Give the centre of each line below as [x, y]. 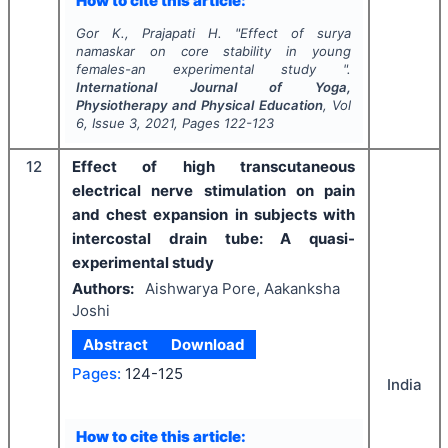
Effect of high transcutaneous [213, 166]
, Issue [106, 122]
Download [207, 344]
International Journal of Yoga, [213, 86]
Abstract [116, 344]
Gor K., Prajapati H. [148, 32]
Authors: [103, 289]
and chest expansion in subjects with [213, 214]
